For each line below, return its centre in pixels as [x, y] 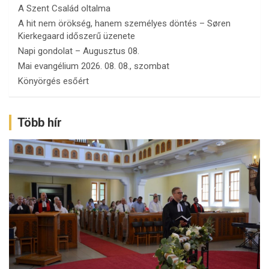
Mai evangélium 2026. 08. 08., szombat [94, 66]
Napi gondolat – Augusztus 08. [79, 51]
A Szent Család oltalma [64, 8]
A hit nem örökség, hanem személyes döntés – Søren [124, 23]
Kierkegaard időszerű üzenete [77, 36]
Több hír [40, 122]
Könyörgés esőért [53, 81]
